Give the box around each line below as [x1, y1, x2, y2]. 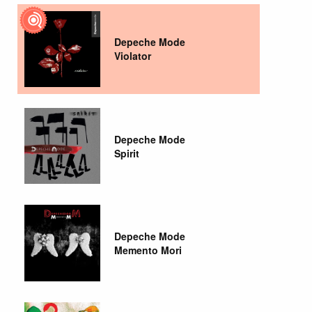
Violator [114, 49, 152, 63]
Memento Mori [114, 242, 182, 257]
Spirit [114, 146, 140, 160]
